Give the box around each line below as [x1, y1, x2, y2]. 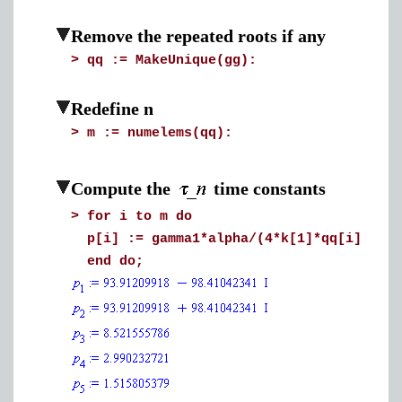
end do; [87, 254, 144, 269]
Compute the [71, 179, 175, 198]
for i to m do [87, 209, 192, 224]
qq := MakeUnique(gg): [87, 53, 257, 68]
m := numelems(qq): [87, 126, 232, 141]
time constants [214, 179, 326, 198]
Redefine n [71, 99, 153, 118]
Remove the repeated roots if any [71, 26, 326, 46]
